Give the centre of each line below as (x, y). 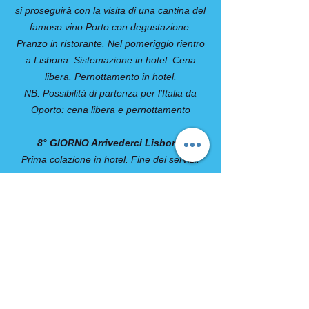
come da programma (110, 298)
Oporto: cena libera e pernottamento (110, 110)
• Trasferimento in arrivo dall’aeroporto (110, 248)
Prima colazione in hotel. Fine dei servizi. (110, 159)
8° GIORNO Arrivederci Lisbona (110, 143)
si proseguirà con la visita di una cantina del (110, 10)
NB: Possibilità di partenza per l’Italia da (110, 93)
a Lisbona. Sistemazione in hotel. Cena (110, 60)
